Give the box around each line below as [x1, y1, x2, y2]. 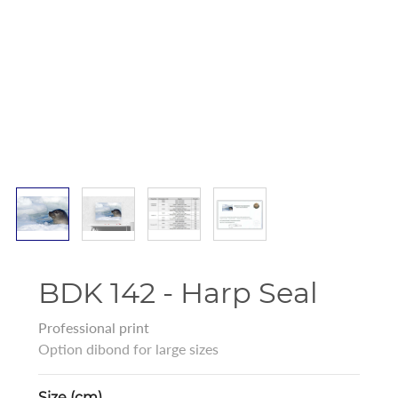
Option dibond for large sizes [37, 339, 219, 357]
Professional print [37, 318, 149, 336]
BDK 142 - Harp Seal [37, 275, 318, 310]
